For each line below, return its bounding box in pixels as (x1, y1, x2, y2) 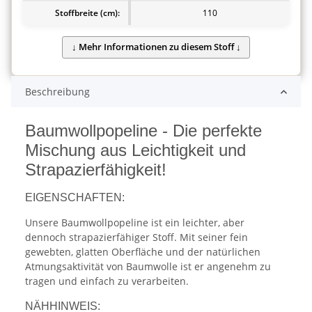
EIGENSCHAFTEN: (25, 192, 125, 204)
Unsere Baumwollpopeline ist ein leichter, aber (25, 216, 244, 230)
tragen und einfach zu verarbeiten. (25, 274, 189, 288)
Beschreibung (25, 85, 90, 99)
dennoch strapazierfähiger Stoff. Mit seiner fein (25, 231, 248, 244)
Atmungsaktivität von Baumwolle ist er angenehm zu (25, 260, 271, 274)
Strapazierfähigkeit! (25, 160, 166, 180)
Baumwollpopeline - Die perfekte (25, 121, 262, 141)
